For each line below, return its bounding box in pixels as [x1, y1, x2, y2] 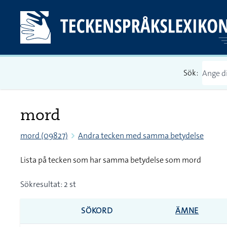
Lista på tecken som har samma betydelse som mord [20, 155, 201, 165]
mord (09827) [20, 130, 68, 141]
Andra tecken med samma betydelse [78, 130, 204, 141]
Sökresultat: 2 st [20, 179, 76, 190]
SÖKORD [81, 205, 113, 216]
